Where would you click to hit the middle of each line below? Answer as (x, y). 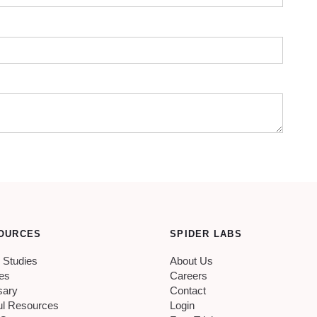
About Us (192, 261)
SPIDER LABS (206, 234)
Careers (189, 276)
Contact (188, 291)
